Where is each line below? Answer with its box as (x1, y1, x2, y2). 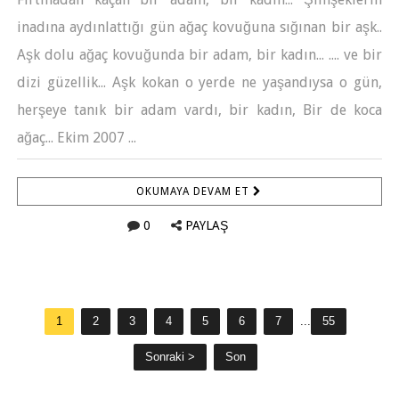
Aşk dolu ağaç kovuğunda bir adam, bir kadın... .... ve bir (16, 46, 383, 63)
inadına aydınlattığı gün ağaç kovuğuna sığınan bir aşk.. (16, 19, 383, 36)
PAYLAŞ (184, 218, 228, 232)
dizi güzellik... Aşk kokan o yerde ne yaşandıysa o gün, (16, 74, 383, 91)
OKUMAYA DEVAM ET (136, 185, 254, 198)
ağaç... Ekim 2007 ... (16, 129, 136, 146)
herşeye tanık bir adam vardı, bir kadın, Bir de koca (16, 102, 383, 118)
